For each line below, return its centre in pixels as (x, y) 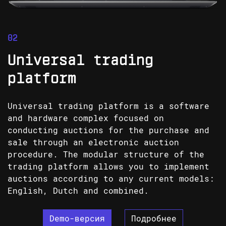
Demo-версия (77, 219)
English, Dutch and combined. (78, 191)
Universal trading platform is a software (108, 106)
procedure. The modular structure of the (106, 155)
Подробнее (154, 219)
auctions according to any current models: (111, 179)
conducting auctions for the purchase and (108, 131)
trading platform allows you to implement (108, 167)
